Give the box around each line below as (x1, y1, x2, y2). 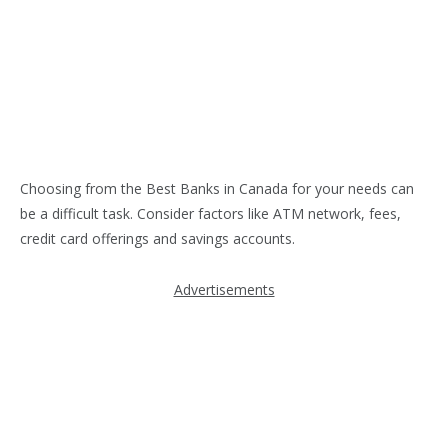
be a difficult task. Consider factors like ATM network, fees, (20, 203, 401, 223)
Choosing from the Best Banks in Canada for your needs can (20, 178, 414, 198)
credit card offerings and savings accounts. (20, 228, 295, 248)
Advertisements (173, 279, 275, 299)
